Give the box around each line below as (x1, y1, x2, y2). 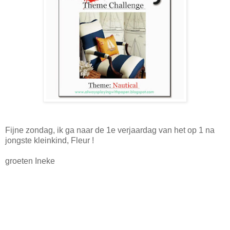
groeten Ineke (5, 156, 55, 165)
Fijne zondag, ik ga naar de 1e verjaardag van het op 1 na (5, 125, 215, 135)
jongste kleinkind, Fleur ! (5, 136, 94, 145)
